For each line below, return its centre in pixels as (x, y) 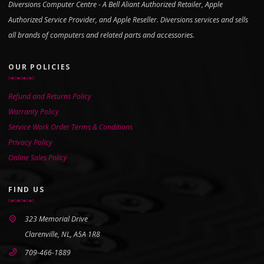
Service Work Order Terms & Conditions (70, 127)
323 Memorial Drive (56, 219)
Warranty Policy (34, 112)
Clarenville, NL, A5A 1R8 (62, 235)
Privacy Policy (30, 143)
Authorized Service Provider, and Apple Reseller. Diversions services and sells (128, 20)
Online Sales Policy (38, 158)
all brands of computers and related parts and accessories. (101, 35)
